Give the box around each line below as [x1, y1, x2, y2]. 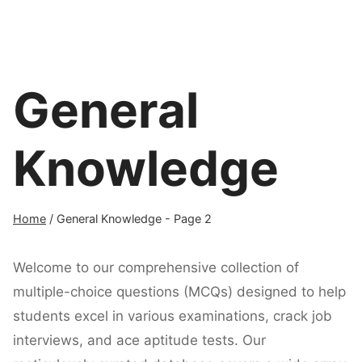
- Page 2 [162, 212, 212, 226]
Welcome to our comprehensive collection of [13, 259, 299, 276]
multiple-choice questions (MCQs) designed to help [13, 283, 346, 300]
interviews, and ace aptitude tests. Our [13, 331, 266, 348]
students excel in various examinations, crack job [13, 307, 332, 324]
